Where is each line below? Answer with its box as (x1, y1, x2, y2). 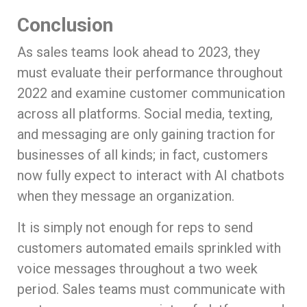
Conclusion (17, 14, 113, 37)
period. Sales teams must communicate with (17, 281, 285, 298)
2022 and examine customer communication (17, 85, 285, 102)
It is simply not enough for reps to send (17, 219, 253, 236)
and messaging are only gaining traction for (17, 126, 275, 143)
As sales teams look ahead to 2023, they (17, 44, 260, 61)
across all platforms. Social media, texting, (17, 106, 273, 123)
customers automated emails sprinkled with (17, 240, 281, 257)
